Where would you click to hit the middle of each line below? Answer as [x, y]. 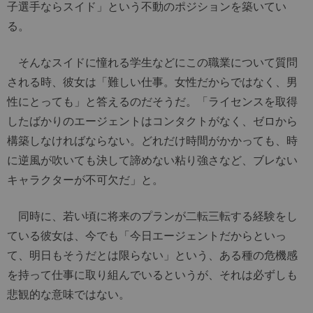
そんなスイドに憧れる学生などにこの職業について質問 [152, 63]
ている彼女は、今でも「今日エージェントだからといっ [147, 236]
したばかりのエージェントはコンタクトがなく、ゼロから [152, 121]
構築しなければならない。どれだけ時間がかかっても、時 [152, 141]
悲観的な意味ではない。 [68, 294]
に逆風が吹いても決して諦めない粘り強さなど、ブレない [152, 160]
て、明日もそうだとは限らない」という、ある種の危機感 [152, 255]
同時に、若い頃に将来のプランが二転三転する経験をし [152, 216]
